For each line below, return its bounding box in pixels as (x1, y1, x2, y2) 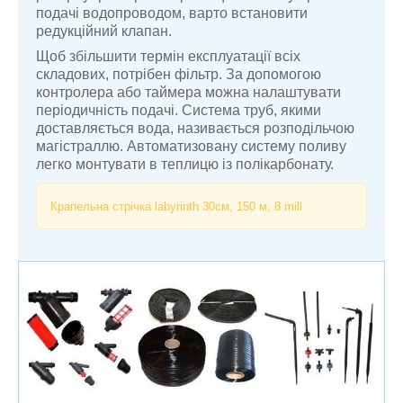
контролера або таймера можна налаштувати (36, 85, 341, 101)
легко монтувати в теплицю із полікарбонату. (36, 157, 334, 173)
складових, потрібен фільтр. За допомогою (36, 67, 321, 83)
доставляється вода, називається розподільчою (36, 121, 354, 137)
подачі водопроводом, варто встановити (36, 5, 308, 22)
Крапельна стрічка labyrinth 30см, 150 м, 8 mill (50, 200, 302, 214)
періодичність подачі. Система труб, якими (36, 103, 321, 119)
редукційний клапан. (36, 23, 172, 40)
